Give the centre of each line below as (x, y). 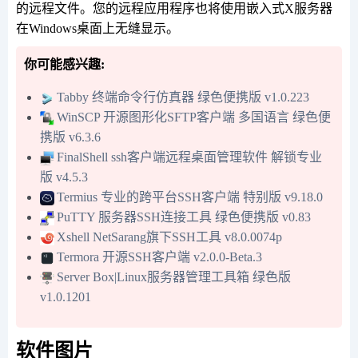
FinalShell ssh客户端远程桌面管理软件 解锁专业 (189, 157)
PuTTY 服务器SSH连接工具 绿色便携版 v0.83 (184, 217)
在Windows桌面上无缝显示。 (97, 28)
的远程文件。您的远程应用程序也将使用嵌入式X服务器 (174, 8)
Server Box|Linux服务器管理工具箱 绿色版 (174, 277)
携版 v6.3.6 (70, 137)
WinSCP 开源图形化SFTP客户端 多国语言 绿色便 (194, 117)
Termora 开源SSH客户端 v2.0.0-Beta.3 (159, 257)
